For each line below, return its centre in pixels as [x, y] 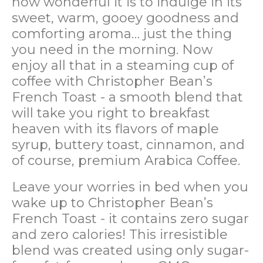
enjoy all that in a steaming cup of [123, 65]
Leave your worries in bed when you [130, 187]
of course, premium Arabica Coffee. [126, 160]
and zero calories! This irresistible [120, 234]
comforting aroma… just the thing [122, 33]
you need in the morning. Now [112, 49]
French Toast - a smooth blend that [127, 97]
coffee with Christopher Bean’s [112, 81]
